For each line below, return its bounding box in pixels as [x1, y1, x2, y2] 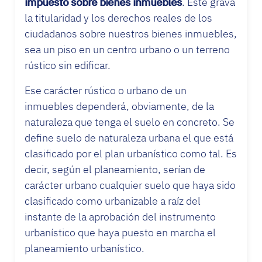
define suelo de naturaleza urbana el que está [25, 130, 234, 144]
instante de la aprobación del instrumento [25, 209, 216, 223]
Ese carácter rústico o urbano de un [25, 83, 187, 97]
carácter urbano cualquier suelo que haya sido [25, 178, 236, 192]
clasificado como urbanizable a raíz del [25, 194, 201, 208]
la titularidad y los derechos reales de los [25, 11, 212, 25]
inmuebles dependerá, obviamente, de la [25, 99, 214, 113]
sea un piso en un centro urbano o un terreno [25, 42, 230, 56]
